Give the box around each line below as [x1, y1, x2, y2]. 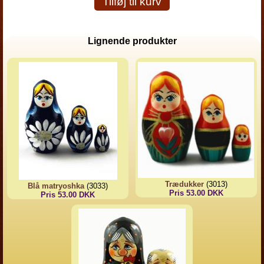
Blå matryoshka [28, 181, 85, 191]
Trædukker [164, 180, 204, 189]
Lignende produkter [87, 36, 177, 46]
